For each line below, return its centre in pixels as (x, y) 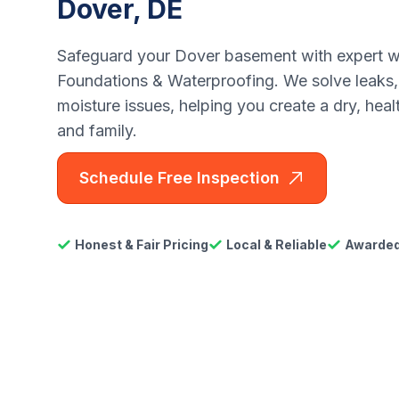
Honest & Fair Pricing (142, 244)
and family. (97, 130)
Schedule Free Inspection (179, 178)
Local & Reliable (277, 244)
